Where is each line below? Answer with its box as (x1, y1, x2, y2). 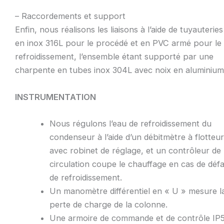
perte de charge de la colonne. (49, 199, 168, 209)
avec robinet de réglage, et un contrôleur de (49, 145, 221, 155)
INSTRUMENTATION (14, 91, 96, 102)
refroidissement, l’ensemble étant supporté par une (14, 51, 213, 62)
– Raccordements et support (14, 11, 125, 21)
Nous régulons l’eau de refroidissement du (49, 118, 212, 128)
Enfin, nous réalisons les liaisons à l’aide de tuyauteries (14, 24, 223, 35)
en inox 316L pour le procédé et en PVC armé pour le (14, 38, 221, 48)
